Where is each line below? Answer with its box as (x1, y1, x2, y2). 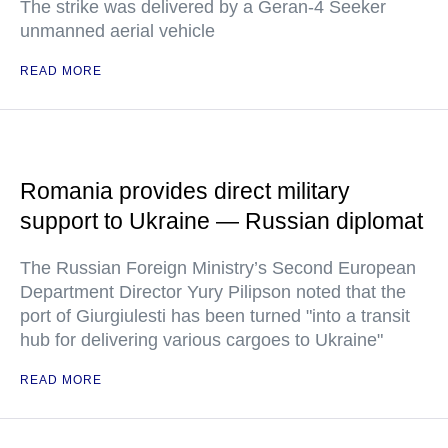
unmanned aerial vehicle (20, 21, 215, 41)
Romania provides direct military (20, 178, 350, 204)
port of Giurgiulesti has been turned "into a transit (20, 306, 410, 326)
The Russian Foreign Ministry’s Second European (20, 258, 416, 278)
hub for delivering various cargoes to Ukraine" (20, 330, 383, 350)
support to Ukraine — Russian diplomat (20, 208, 423, 234)
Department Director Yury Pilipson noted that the (20, 282, 406, 302)
